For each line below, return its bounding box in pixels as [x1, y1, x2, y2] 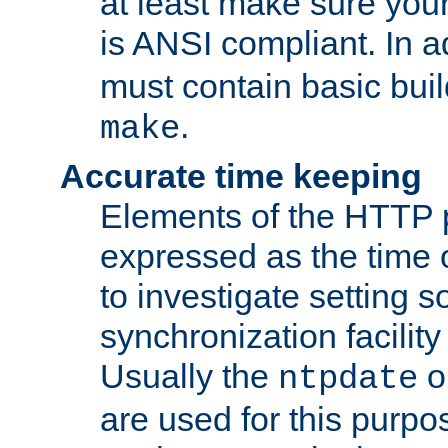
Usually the [100, 357, 278, 396]
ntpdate [278, 360, 418, 399]
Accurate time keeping [60, 157, 422, 196]
